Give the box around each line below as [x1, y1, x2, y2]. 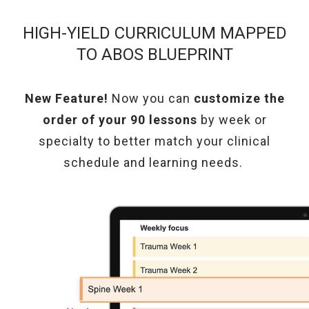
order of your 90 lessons [42, 112, 201, 127]
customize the [190, 91, 285, 106]
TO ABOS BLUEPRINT [76, 45, 233, 64]
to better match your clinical [98, 134, 270, 148]
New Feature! [24, 91, 112, 106]
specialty [39, 134, 94, 148]
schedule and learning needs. [63, 155, 243, 170]
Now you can [111, 91, 190, 106]
